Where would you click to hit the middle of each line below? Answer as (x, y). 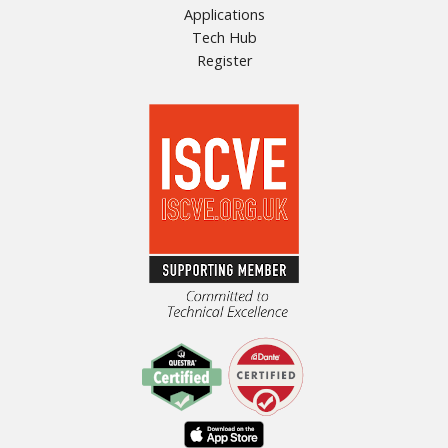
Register (224, 61)
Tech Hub (224, 38)
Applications (224, 15)
